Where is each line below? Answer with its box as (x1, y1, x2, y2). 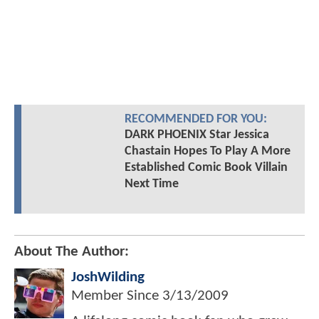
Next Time (124, 177, 179, 192)
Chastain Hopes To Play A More (124, 145, 291, 159)
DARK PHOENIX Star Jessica (124, 128, 269, 142)
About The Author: (14, 244, 129, 260)
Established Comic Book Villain (124, 161, 288, 175)
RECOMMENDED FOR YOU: (124, 113, 267, 126)
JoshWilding (71, 270, 145, 286)
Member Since (71, 288, 162, 304)
